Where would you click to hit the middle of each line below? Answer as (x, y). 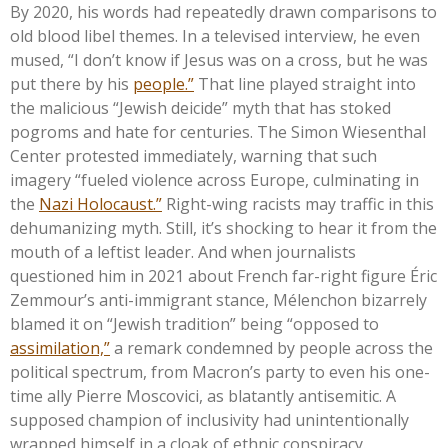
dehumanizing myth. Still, (105, 227)
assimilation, (57, 347)
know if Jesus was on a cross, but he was (274, 59)
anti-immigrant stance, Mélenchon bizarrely (261, 299)
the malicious (59, 107)
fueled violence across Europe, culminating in (250, 179)
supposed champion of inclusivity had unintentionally (209, 419)
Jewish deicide (170, 107)
